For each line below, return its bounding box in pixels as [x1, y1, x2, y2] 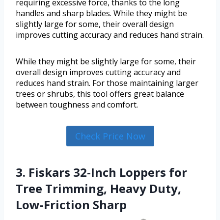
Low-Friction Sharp [16, 196, 127, 213]
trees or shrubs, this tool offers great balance [16, 88, 184, 99]
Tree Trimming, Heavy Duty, [16, 180, 181, 197]
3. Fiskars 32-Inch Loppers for [16, 164, 187, 181]
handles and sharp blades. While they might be [16, 7, 187, 19]
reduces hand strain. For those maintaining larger [16, 77, 198, 88]
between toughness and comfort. [16, 99, 138, 110]
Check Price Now [75, 130, 145, 142]
